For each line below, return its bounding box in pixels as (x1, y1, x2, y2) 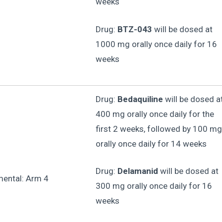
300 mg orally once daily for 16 (95, 181, 212, 191)
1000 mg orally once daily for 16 (95, 39, 217, 49)
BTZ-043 (117, 24, 152, 34)
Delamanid (117, 166, 158, 176)
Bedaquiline (117, 94, 163, 104)
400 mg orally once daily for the (95, 109, 214, 119)
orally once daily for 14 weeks (95, 138, 207, 149)
